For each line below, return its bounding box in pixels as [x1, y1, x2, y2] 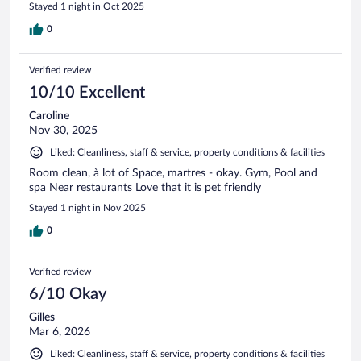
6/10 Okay [29, 285, 106, 302]
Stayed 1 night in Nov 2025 [29, 202, 146, 213]
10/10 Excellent [29, 84, 145, 101]
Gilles [29, 311, 55, 323]
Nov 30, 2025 [29, 124, 98, 136]
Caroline [29, 110, 69, 122]
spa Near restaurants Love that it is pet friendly [29, 181, 261, 193]
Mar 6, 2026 [29, 326, 90, 338]
